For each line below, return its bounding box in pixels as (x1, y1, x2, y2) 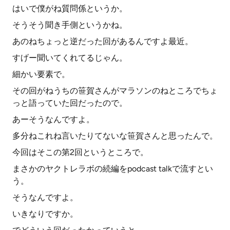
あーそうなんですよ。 (12, 114, 94, 124)
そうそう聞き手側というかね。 (12, 20, 127, 30)
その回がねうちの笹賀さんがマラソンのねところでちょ (12, 86, 218, 95)
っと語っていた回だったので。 (12, 98, 127, 108)
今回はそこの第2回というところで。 (12, 147, 148, 157)
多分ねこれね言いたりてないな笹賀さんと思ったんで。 (12, 131, 218, 141)
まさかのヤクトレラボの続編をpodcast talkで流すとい (12, 164, 213, 174)
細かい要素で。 (12, 69, 70, 79)
